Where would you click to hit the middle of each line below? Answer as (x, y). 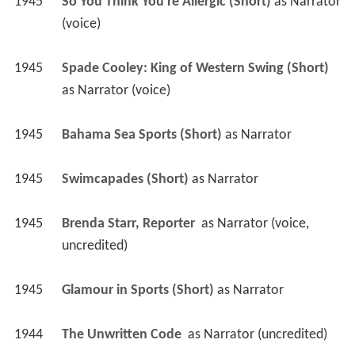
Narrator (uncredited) (265, 340)
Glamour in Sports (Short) (137, 296)
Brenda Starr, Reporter (130, 229)
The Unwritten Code (123, 340)
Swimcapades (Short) (125, 185)
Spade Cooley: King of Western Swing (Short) (195, 74)
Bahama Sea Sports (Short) (141, 140)
